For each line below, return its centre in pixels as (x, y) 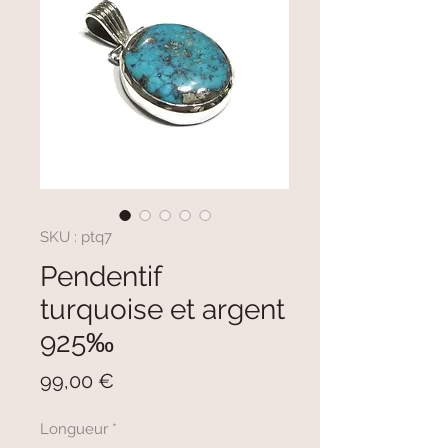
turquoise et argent (162, 309)
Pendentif (100, 276)
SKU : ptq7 (76, 236)
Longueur (74, 428)
